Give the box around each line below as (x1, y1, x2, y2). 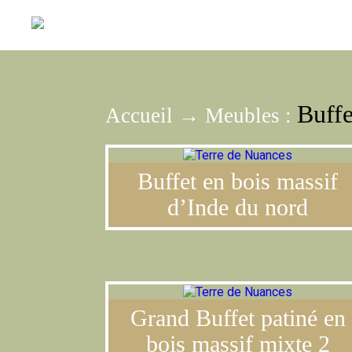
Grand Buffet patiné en (130, 306, 346, 331)
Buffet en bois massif (137, 169, 339, 194)
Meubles (205, 104, 280, 127)
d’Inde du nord (167, 195, 309, 220)
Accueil (105, 104, 174, 127)
